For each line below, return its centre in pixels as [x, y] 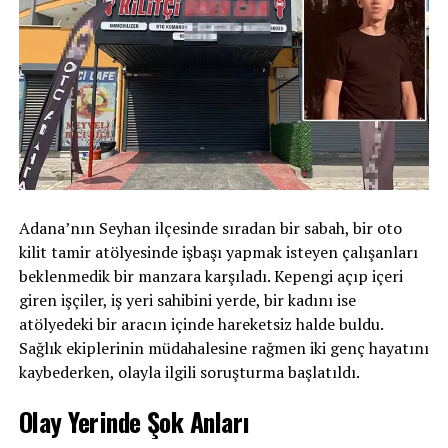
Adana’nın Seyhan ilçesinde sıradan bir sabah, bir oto [210, 228]
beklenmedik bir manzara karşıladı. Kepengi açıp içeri [210, 276]
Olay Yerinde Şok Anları [134, 421]
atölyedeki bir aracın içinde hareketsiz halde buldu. [200, 324]
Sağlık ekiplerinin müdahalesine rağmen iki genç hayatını [223, 348]
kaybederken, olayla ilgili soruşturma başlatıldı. [189, 372]
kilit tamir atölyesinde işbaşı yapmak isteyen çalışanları [218, 252]
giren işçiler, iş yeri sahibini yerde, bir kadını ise [187, 300]
